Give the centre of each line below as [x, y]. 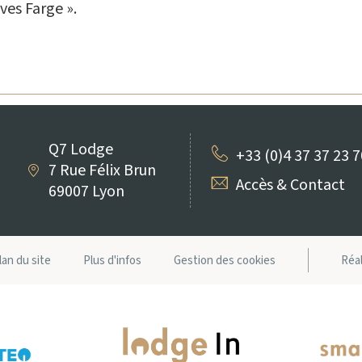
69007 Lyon [87, 192]
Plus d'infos [112, 260]
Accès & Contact [291, 185]
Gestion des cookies [224, 260]
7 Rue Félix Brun [103, 170]
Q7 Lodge [81, 149]
